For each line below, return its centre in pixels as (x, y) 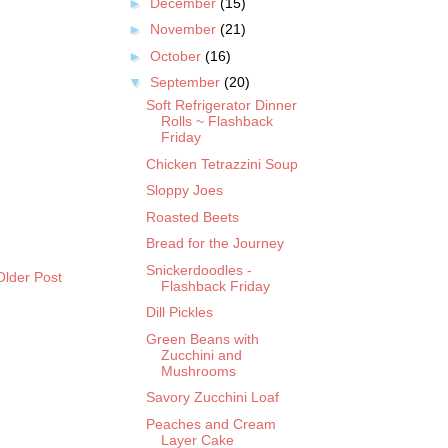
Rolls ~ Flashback (216, 121)
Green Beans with (202, 338)
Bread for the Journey (214, 243)
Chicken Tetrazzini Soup (221, 163)
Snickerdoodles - (198, 269)
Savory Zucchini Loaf (212, 397)
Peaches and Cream (210, 423)
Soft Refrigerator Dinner (221, 105)
